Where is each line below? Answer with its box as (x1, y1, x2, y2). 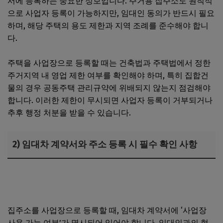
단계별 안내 (7, 180, 49, 190)
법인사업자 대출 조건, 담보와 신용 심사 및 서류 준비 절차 (7, 168, 211, 178)
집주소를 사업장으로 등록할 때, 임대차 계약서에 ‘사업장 (7, 205, 207, 215)
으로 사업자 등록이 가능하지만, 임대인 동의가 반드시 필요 (7, 8, 215, 18)
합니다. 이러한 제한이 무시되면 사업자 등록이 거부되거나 (7, 95, 213, 105)
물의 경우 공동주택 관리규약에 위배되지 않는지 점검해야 (7, 83, 211, 93)
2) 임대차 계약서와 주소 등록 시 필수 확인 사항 (12, 138, 197, 150)
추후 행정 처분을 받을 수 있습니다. (7, 108, 131, 117)
